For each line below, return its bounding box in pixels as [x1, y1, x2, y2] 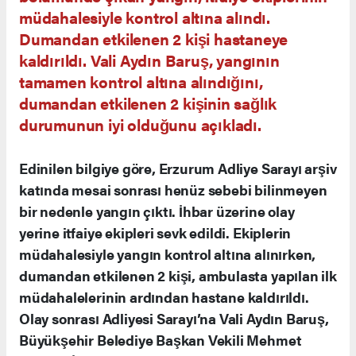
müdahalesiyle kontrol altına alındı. [19, 6, 271, 29]
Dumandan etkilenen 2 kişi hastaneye [19, 27, 288, 50]
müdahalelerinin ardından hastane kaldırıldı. [19, 287, 309, 307]
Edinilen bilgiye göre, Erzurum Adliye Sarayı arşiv [19, 158, 337, 178]
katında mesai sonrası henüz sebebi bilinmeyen [19, 180, 327, 199]
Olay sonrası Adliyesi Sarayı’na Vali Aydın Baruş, [19, 308, 329, 328]
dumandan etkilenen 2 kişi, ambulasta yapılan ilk [19, 265, 337, 285]
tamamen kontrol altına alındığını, [19, 70, 263, 93]
